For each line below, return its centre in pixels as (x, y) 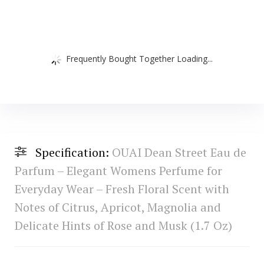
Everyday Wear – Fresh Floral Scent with (122, 189)
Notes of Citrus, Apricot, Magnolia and (118, 207)
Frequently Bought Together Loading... (139, 58)
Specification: (73, 152)
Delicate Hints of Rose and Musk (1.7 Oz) (123, 225)
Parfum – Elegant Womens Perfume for (118, 170)
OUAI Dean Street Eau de (179, 152)
